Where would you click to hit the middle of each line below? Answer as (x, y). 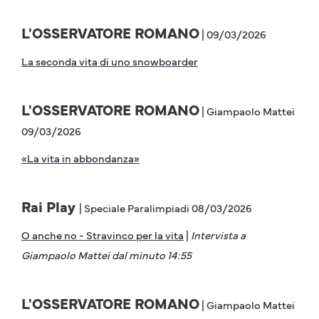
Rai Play (50, 207)
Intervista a (217, 235)
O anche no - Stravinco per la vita (103, 235)
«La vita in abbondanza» (80, 158)
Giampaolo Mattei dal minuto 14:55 (106, 255)
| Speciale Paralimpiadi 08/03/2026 (166, 208)
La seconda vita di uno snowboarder (110, 61)
